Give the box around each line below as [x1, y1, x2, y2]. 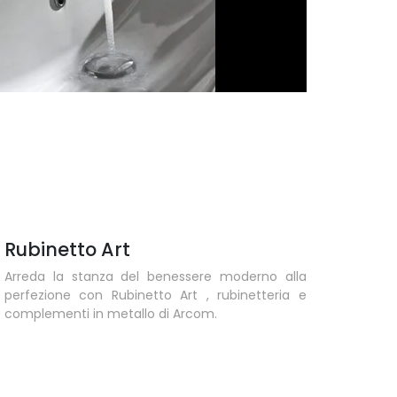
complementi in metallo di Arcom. [4, 304, 217, 323]
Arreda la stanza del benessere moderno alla [4, 267, 307, 285]
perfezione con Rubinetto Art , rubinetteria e [4, 285, 307, 304]
